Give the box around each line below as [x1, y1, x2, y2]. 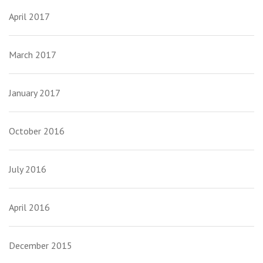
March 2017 [9, 49, 56, 61]
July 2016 [9, 163, 46, 176]
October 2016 [9, 125, 65, 137]
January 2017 [9, 87, 60, 99]
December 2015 [9, 240, 72, 252]
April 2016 [9, 201, 50, 214]
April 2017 [9, 11, 50, 23]
